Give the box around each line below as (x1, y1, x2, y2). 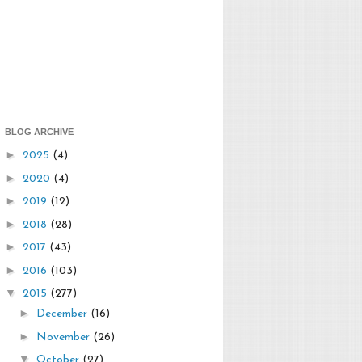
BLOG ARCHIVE (5, 126, 74, 137)
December (36, 308, 90, 321)
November (36, 330, 93, 343)
